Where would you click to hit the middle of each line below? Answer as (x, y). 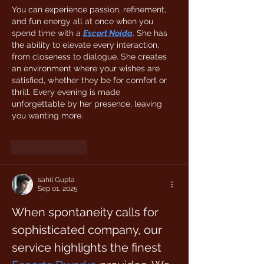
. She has (151, 33)
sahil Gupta (56, 180)
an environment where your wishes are (87, 68)
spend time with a (47, 33)
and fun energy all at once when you (84, 21)
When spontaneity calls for (87, 212)
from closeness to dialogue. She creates (90, 57)
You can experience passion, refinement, (90, 9)
